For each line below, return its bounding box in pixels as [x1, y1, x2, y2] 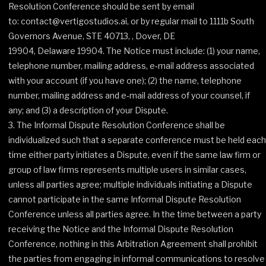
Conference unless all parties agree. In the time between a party [8, 209, 261, 219]
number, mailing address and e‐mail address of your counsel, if [8, 90, 250, 100]
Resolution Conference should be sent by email [8, 1, 194, 11]
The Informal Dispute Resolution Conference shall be [17, 120, 225, 130]
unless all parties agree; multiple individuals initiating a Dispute [8, 179, 252, 189]
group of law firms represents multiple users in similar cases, [8, 164, 246, 175]
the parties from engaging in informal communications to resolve [8, 254, 265, 264]
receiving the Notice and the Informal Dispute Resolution [8, 224, 233, 234]
